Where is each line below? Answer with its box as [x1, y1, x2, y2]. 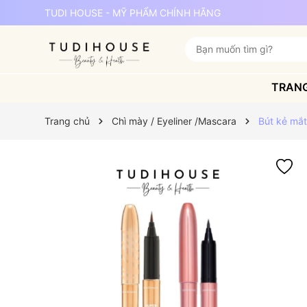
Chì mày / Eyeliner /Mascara [111, 115, 236, 127]
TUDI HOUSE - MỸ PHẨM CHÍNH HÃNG [44, 7, 221, 19]
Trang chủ [44, 115, 90, 127]
